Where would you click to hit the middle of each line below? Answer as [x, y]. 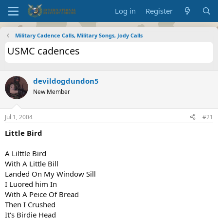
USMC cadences [44, 51]
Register [159, 11]
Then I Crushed [30, 204]
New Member [52, 92]
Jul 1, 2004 [19, 117]
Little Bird [24, 133]
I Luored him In [31, 184]
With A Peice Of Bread [42, 194]
